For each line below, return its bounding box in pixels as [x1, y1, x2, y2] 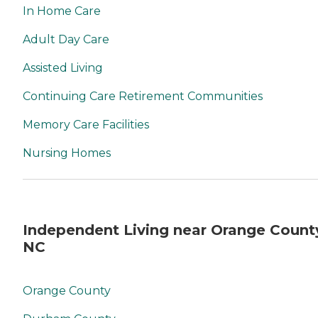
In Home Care [23, 4, 101, 18]
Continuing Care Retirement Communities [23, 89, 263, 104]
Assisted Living [23, 61, 103, 75]
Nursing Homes [23, 146, 111, 160]
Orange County [23, 284, 111, 298]
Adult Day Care [23, 33, 109, 47]
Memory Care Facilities [23, 118, 149, 132]
